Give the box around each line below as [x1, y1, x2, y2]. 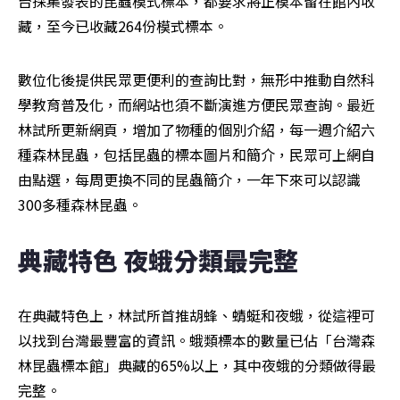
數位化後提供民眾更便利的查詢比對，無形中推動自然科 [18, 69, 375, 91]
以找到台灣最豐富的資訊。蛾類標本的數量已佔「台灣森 [18, 329, 375, 352]
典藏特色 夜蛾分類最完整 [18, 242, 304, 279]
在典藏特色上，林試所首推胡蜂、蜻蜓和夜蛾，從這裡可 [18, 304, 375, 327]
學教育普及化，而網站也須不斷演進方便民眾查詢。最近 [18, 94, 375, 116]
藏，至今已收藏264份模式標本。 [18, 15, 228, 37]
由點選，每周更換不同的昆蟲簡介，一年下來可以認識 [18, 169, 361, 191]
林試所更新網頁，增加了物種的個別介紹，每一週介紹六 [18, 119, 375, 141]
